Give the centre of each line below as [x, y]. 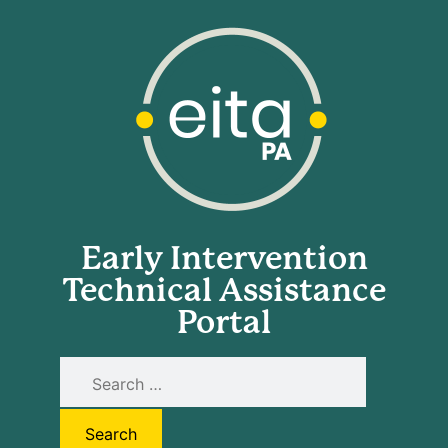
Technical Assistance [224, 290]
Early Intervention [224, 258]
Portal [224, 322]
